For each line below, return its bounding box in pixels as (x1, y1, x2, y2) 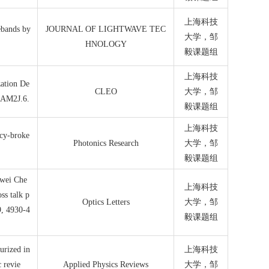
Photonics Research (73, 139, 139, 148)
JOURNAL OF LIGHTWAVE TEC (46, 25, 166, 34)
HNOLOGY (85, 40, 127, 49)
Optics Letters (82, 198, 130, 207)
